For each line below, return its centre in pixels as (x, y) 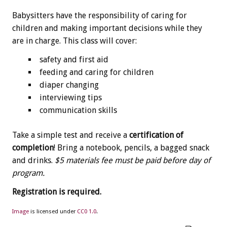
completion (33, 147)
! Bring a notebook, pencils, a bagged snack (131, 147)
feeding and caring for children (97, 72)
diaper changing (69, 85)
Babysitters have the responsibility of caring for (100, 15)
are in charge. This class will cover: (74, 41)
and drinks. (33, 160)
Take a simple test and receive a (71, 135)
